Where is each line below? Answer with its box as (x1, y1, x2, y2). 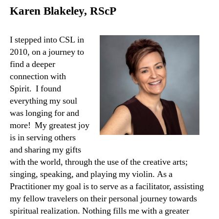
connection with (10, 70, 66, 82)
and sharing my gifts (10, 144, 81, 155)
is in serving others (10, 131, 76, 143)
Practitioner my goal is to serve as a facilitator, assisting (10, 180, 204, 192)
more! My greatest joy (10, 119, 89, 131)
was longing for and (10, 107, 79, 119)
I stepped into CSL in (10, 34, 84, 45)
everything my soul (10, 95, 77, 107)
